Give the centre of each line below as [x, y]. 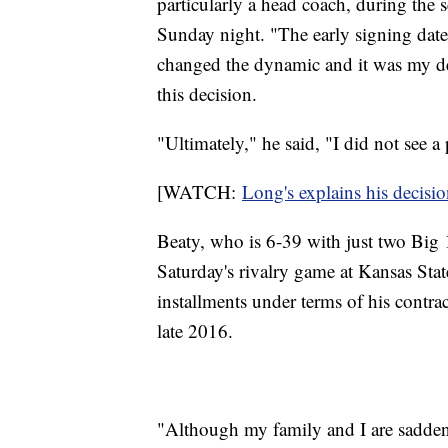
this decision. [207, 94]
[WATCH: [199, 192]
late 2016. [195, 331]
